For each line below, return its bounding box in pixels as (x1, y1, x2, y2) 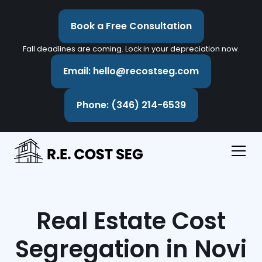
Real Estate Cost (36, 205, 226, 237)
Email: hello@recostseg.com (63, 64, 199, 78)
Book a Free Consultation (70, 19, 192, 33)
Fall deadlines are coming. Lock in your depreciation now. (22, 44, 240, 54)
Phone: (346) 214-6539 (76, 98, 186, 112)
